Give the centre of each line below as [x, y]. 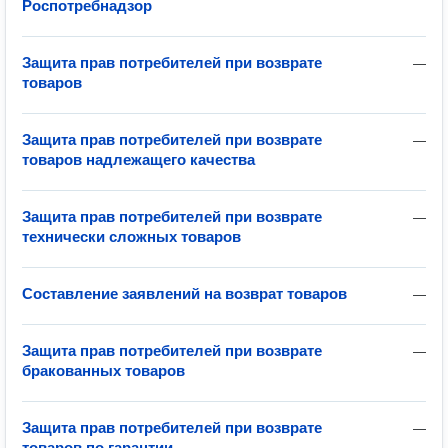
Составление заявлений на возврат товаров [184, 293]
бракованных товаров [103, 370]
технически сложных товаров [131, 236]
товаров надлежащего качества [138, 159]
